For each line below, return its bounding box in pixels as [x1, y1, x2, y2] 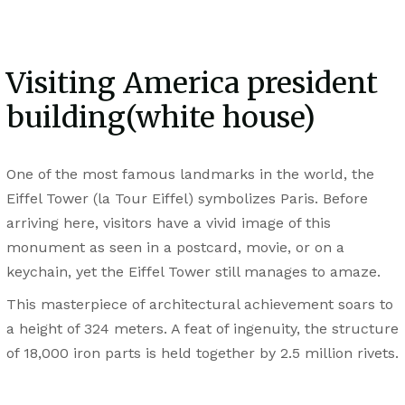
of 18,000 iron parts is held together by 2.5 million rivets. [5, 344, 399, 362]
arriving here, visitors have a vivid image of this [5, 213, 331, 231]
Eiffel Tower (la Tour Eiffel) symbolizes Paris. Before [5, 189, 368, 207]
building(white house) [5, 99, 316, 137]
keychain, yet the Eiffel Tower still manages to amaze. [5, 262, 381, 280]
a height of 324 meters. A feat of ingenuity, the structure [5, 319, 399, 337]
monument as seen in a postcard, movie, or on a [5, 238, 344, 256]
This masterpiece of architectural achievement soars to [5, 295, 393, 313]
